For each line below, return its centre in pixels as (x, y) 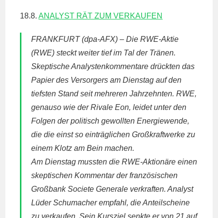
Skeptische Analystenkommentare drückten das (113, 66)
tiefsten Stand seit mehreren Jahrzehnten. (104, 94)
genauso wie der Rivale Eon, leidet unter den (109, 107)
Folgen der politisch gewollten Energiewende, (110, 121)
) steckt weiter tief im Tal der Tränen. (114, 53)
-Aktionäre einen (169, 162)
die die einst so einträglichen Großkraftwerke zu (113, 135)
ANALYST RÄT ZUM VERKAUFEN (101, 16)
